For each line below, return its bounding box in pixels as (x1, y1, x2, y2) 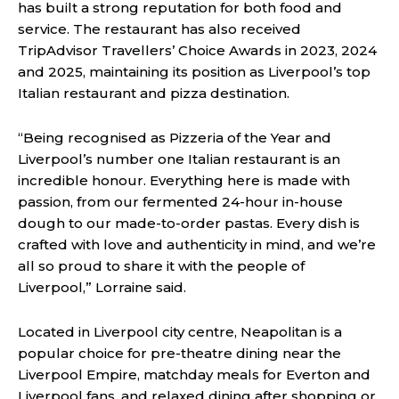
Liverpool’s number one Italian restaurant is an (18, 151, 340, 168)
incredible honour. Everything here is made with (18, 172, 350, 190)
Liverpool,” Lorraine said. (18, 279, 186, 297)
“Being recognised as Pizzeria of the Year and (18, 129, 331, 147)
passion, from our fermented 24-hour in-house (18, 193, 343, 211)
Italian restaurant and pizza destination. (18, 85, 289, 102)
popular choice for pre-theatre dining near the (18, 345, 341, 362)
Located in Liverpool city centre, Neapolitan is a (18, 323, 342, 341)
